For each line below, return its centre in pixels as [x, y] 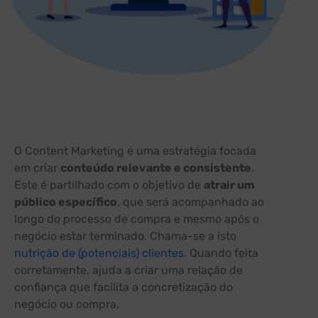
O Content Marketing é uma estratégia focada [135, 151]
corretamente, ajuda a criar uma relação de [128, 270]
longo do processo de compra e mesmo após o [137, 219]
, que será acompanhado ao [191, 202]
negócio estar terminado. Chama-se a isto [125, 236]
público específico [66, 202]
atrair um [229, 185]
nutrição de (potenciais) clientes [99, 253]
